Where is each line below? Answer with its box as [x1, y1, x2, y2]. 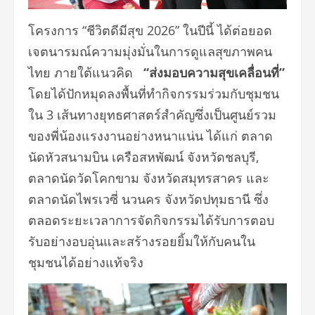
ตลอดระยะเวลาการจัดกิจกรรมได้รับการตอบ [28, 211, 274, 229]
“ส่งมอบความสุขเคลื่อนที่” [143, 63, 285, 81]
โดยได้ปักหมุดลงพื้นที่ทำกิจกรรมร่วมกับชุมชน [28, 84, 279, 102]
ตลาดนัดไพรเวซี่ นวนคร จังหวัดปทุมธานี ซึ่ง [28, 190, 269, 207]
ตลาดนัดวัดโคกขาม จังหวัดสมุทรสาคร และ [28, 169, 269, 186]
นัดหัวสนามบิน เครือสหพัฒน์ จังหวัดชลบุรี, [28, 148, 259, 165]
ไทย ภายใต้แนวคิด [28, 63, 143, 81]
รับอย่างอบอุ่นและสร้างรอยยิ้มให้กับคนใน [28, 232, 255, 250]
